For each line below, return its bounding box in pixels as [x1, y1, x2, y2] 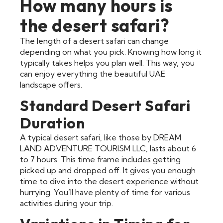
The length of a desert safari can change [20, 35, 169, 46]
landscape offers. [20, 79, 82, 90]
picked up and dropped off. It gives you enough [20, 165, 196, 175]
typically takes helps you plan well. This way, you [20, 57, 195, 68]
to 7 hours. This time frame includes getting [20, 154, 181, 164]
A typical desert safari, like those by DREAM [20, 132, 181, 142]
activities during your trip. [20, 198, 113, 208]
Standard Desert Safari [20, 96, 190, 115]
